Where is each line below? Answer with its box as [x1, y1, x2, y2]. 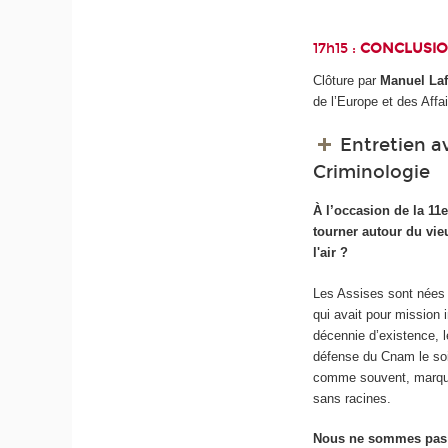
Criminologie [313, 160, 431, 183]
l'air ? [313, 245, 349, 260]
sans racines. [313, 390, 392, 406]
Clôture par [313, 73, 381, 89]
